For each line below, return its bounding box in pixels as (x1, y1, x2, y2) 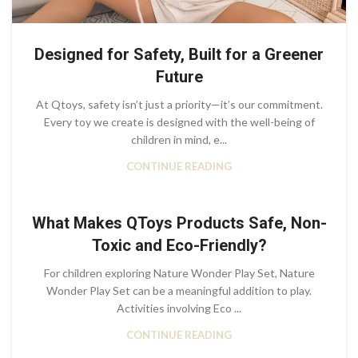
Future (155, 67, 203, 87)
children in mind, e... (131, 133, 227, 147)
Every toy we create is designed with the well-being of (43, 115, 315, 129)
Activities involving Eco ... (117, 301, 241, 316)
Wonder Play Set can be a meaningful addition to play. (46, 284, 312, 298)
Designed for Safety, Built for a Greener (34, 45, 324, 65)
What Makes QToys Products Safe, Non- (31, 213, 327, 233)
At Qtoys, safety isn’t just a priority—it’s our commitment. (35, 97, 323, 112)
